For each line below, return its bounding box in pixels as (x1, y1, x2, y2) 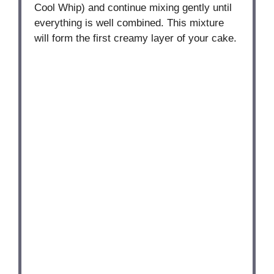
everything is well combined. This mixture (34, 17, 224, 29)
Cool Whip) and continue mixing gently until (34, 1, 232, 13)
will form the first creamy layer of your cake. (34, 32, 237, 44)
